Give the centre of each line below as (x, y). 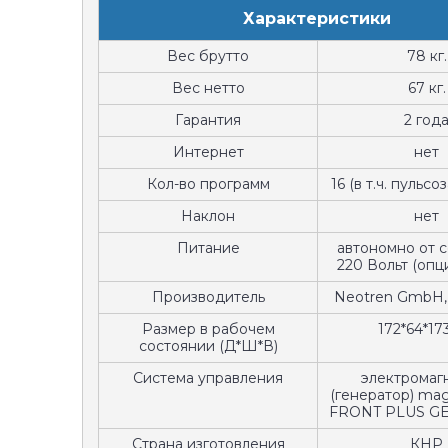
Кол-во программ (208, 184)
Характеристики (317, 18)
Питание (208, 248)
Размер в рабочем (208, 329)
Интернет (208, 152)
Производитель (208, 297)
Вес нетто (208, 88)
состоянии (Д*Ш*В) (208, 346)
